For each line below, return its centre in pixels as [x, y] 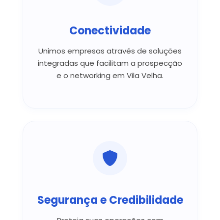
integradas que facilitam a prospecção [110, 63]
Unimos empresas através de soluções [110, 51]
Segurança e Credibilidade [110, 200]
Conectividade [110, 30]
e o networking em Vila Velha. [110, 75]
